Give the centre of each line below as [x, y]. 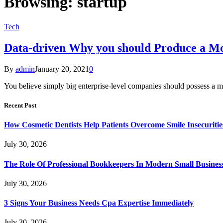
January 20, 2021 [62, 69]
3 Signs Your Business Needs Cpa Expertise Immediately [99, 203]
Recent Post [20, 105]
